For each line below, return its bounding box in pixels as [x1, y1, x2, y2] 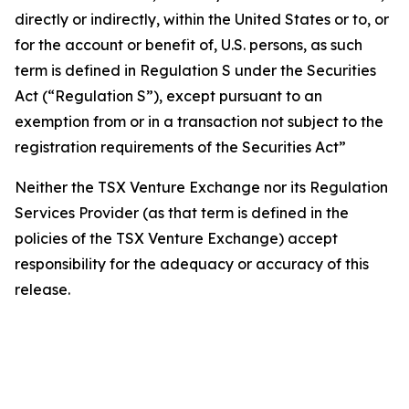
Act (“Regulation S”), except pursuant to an [15, 87, 322, 105]
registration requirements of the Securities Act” [15, 138, 346, 156]
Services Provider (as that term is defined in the [15, 204, 349, 222]
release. [15, 280, 70, 299]
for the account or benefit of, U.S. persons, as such [15, 36, 362, 54]
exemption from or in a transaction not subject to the [15, 112, 383, 131]
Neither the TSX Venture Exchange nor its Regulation [15, 178, 388, 196]
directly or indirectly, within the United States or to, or [15, 10, 389, 28]
